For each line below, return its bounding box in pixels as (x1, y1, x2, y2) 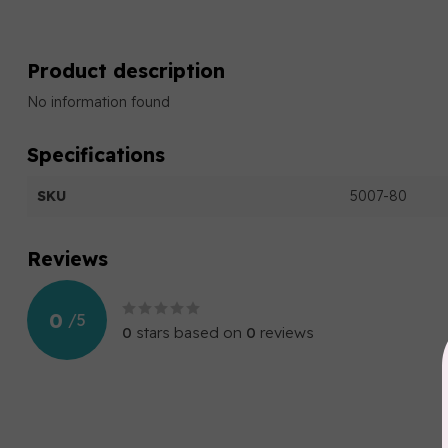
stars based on (132, 323, 246, 342)
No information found (27, 93, 170, 111)
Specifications (27, 142, 165, 167)
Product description (27, 58, 225, 83)
